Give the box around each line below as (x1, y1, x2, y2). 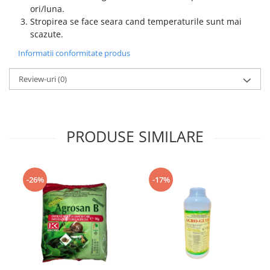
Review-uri (19, 74, 58, 84)
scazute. (30, 28, 63, 40)
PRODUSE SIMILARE (66, 126, 204, 146)
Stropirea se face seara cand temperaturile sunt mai (30, 16, 242, 27)
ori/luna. (30, 3, 64, 14)
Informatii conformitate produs (18, 48, 130, 58)
